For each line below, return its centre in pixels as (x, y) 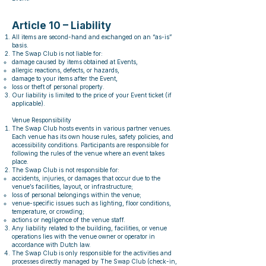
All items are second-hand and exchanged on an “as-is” (92, 37)
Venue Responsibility (42, 120)
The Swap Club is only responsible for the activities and (92, 253)
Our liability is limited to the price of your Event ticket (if (92, 95)
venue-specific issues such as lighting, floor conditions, (91, 203)
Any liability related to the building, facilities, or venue (89, 228)
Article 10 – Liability (61, 26)
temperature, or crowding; (48, 211)
